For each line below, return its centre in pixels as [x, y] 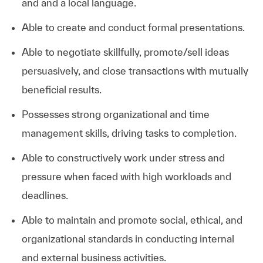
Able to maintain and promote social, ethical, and [132, 220]
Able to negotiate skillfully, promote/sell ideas [125, 52]
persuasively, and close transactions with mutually [135, 70]
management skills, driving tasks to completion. [129, 133]
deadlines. [45, 195]
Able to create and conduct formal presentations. [133, 27]
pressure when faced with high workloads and [126, 176]
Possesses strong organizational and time [115, 114]
